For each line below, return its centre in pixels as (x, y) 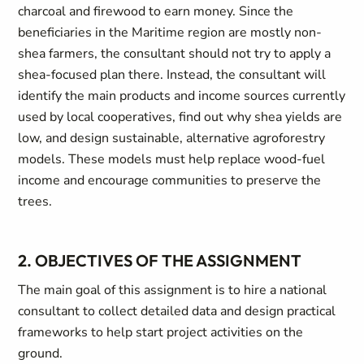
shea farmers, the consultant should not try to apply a (175, 54)
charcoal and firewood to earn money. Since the (156, 11)
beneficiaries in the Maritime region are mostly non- (170, 32)
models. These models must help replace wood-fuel (172, 159)
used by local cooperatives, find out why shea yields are (180, 117)
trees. (35, 201)
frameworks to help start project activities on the (161, 332)
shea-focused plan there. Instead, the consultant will (172, 75)
